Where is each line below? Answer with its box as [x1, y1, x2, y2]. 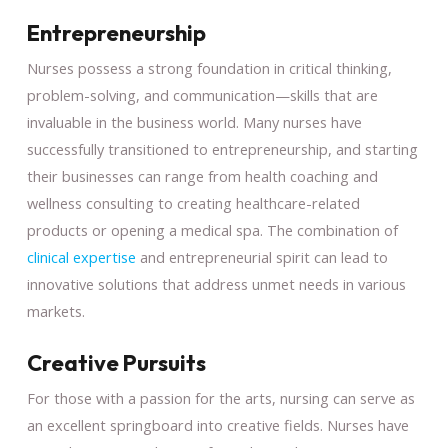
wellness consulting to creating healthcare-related [26, 192, 360, 213]
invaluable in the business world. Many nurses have [26, 111, 362, 132]
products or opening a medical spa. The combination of [26, 219, 398, 240]
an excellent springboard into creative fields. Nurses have [26, 414, 409, 435]
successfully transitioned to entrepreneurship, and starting [26, 138, 418, 159]
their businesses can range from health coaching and [26, 165, 378, 186]
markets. [26, 300, 85, 321]
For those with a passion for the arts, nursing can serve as [26, 387, 415, 408]
